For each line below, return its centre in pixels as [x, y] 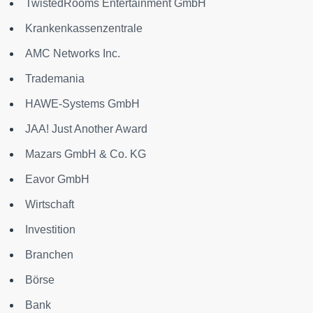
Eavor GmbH [57, 180]
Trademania [55, 79]
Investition [50, 230]
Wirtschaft [50, 205]
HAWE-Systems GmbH [82, 104]
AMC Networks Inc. [73, 54]
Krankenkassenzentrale [84, 29]
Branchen [49, 255]
